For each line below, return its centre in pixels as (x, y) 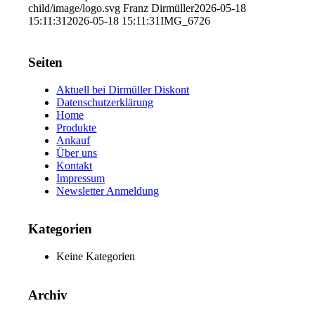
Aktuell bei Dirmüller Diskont (123, 89)
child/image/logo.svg (75, 8)
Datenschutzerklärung (105, 102)
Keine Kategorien (96, 257)
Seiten (46, 62)
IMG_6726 (186, 21)
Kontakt (75, 165)
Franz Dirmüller (159, 8)
